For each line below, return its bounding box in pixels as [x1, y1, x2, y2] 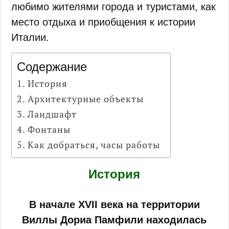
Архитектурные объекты [27, 92, 144, 105]
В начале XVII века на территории [29, 198, 200, 210]
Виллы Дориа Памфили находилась [22, 214, 207, 225]
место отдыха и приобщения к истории [11, 16, 196, 28]
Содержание [17, 59, 87, 74]
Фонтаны [27, 123, 71, 135]
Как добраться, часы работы [27, 138, 160, 151]
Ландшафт [27, 107, 77, 120]
